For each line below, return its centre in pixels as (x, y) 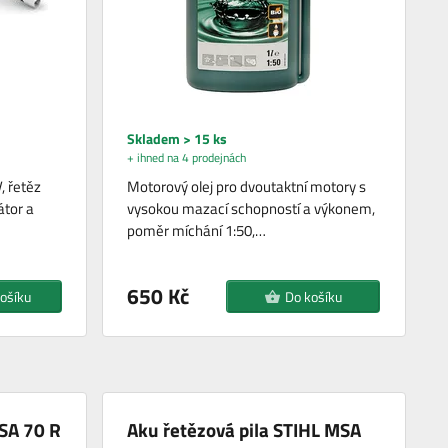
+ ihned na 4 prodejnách (187, 158)
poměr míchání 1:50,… (197, 231)
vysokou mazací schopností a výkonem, (251, 209)
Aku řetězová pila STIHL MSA (244, 430)
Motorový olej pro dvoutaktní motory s (247, 187)
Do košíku (313, 297)
